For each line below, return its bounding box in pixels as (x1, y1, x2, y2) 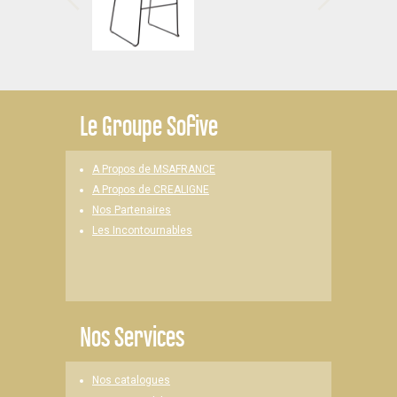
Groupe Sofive (97, 109, 218, 142)
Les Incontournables (92, 224, 192, 237)
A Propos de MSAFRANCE (92, 163, 215, 175)
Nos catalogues (92, 374, 170, 387)
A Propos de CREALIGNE (92, 183, 209, 196)
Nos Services (80, 320, 184, 353)
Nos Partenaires (92, 204, 171, 216)
